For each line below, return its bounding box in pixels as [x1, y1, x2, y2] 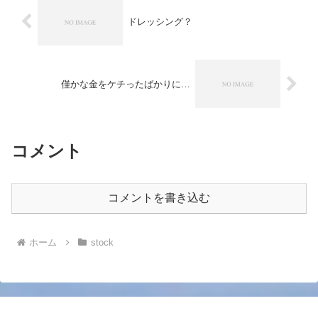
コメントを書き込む [108, 191, 210, 204]
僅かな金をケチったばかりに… [61, 78, 191, 89]
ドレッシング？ [127, 16, 192, 28]
